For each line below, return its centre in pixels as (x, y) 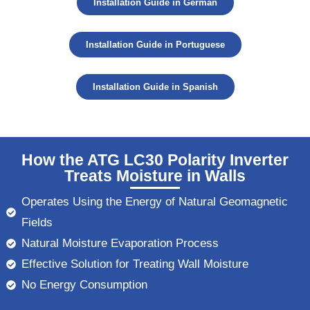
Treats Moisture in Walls (155, 175)
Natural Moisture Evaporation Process (120, 243)
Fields (37, 222)
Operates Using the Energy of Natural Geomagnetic (155, 201)
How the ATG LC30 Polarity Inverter (155, 159)
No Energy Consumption (85, 284)
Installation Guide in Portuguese (155, 45)
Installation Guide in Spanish (155, 87)
